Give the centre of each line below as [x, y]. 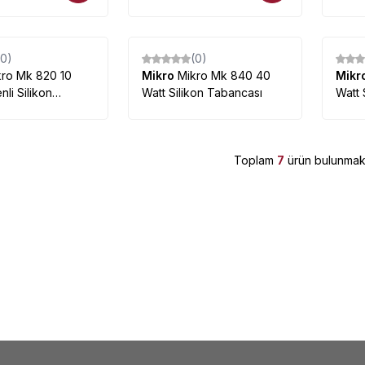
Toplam [255, 160]
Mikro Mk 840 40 [224, 75]
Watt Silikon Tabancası [202, 92]
